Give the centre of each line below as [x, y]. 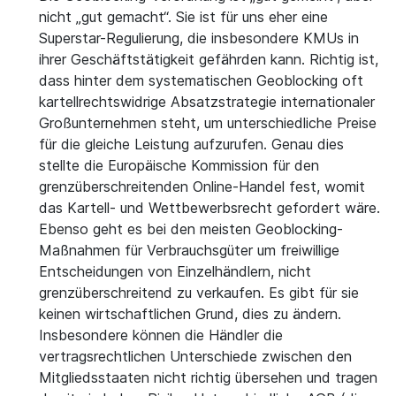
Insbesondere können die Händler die [161, 335]
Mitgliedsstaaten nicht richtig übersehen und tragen [208, 377]
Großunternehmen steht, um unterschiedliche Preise [208, 123]
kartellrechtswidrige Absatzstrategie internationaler [207, 102]
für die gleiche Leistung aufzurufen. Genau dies [191, 144]
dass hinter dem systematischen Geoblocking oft [201, 80]
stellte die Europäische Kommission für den [179, 165]
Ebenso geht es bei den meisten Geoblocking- [191, 229]
